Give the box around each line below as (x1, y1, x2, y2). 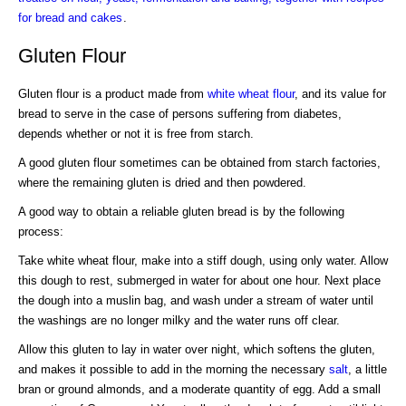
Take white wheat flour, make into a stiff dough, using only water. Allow (18, 253, 388, 267)
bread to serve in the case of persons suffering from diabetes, (18, 106, 342, 121)
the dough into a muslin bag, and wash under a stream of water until (18, 293, 373, 307)
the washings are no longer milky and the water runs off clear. (18, 313, 340, 327)
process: (18, 224, 63, 238)
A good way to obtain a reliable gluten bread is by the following (18, 204, 344, 218)
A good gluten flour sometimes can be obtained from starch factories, (18, 155, 381, 169)
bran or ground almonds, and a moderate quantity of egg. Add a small (18, 382, 381, 396)
